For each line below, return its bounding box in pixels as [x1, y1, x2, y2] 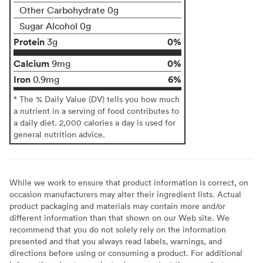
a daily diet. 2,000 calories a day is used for [14, 116, 176, 128]
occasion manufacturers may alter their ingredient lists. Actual [9, 188, 241, 200]
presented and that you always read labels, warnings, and [9, 235, 222, 247]
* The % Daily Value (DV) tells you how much [14, 93, 180, 104]
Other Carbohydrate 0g [19, 4, 119, 16]
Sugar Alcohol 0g [19, 19, 91, 32]
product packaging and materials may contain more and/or [9, 200, 225, 211]
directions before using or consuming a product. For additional [9, 247, 242, 258]
